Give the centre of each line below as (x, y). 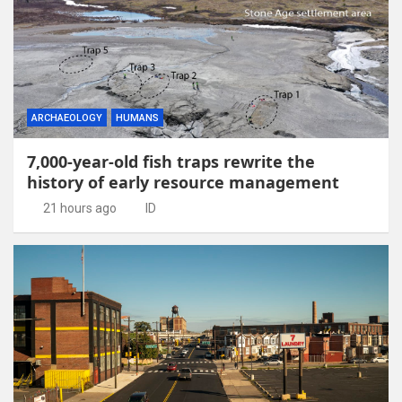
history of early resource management (183, 182)
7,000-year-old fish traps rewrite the (171, 161)
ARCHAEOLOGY (67, 118)
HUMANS (137, 118)
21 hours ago (79, 208)
